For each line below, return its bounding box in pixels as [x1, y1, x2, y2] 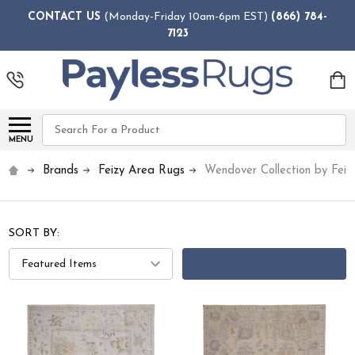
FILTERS [240, 258, 288, 270]
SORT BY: [9, 227, 60, 240]
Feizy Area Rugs [98, 165, 185, 177]
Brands [43, 165, 79, 177]
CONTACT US [28, 10, 101, 23]
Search [42, 116, 78, 129]
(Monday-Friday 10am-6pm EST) [101, 10, 271, 23]
